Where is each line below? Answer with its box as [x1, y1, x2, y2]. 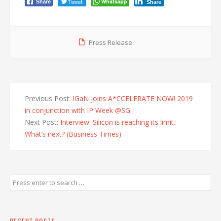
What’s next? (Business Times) [25, 129, 121, 139]
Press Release [89, 38, 132, 47]
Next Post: [25, 117, 60, 127]
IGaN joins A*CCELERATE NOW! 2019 [73, 94, 193, 103]
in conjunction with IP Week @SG [25, 106, 130, 115]
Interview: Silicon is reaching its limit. [60, 117, 175, 127]
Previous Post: [25, 94, 73, 103]
